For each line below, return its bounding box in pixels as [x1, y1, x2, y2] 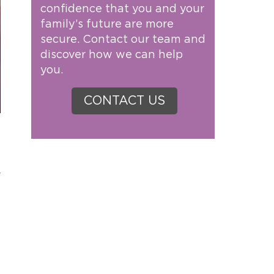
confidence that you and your [40, 4, 204, 15]
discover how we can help [40, 50, 183, 61]
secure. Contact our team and [40, 34, 206, 45]
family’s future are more [40, 19, 174, 30]
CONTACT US [83, 95, 165, 107]
